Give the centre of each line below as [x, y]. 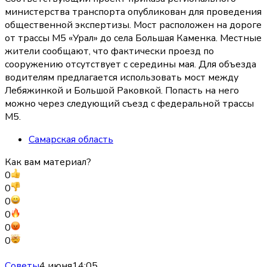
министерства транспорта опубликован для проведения [133, 12]
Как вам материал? [48, 162]
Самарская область [71, 140]
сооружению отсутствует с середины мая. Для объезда [131, 65]
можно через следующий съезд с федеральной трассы [129, 104]
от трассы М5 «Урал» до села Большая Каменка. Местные [133, 38]
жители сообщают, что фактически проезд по [109, 52]
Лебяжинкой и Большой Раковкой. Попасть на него [122, 91]
